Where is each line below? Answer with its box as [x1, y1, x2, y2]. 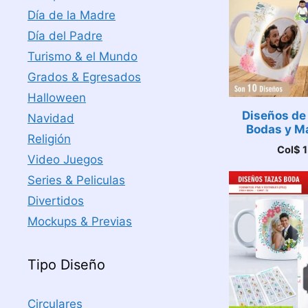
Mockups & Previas [27, 214, 132, 228]
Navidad [27, 111, 74, 125]
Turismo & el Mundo [27, 49, 137, 63]
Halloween [27, 91, 86, 104]
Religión [27, 132, 71, 146]
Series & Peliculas [27, 173, 125, 187]
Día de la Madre [27, 8, 115, 22]
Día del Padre [27, 29, 102, 43]
